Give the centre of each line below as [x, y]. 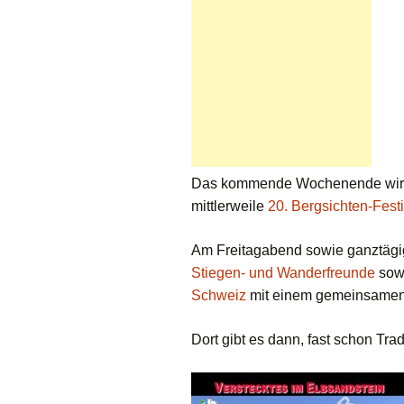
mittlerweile [230, 206]
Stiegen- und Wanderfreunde [283, 273]
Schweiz [219, 295]
